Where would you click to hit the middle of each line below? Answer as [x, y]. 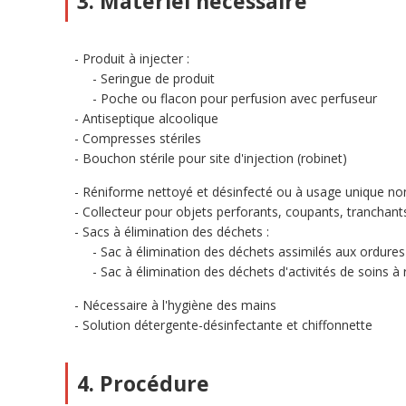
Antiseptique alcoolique [150, 118]
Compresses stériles [142, 138]
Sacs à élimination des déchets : [176, 232]
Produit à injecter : [136, 58]
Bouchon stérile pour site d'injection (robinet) [215, 158]
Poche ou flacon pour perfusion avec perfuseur [239, 98]
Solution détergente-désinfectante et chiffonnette [227, 325]
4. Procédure [143, 383]
